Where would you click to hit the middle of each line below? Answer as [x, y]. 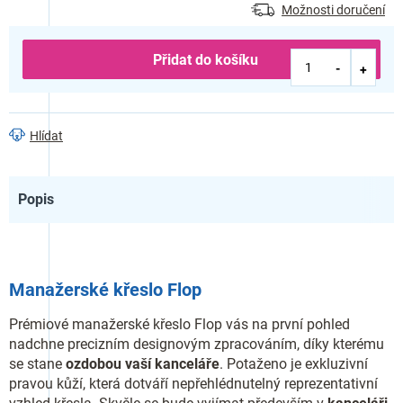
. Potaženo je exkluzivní [294, 363]
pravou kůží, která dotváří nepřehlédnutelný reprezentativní [193, 383]
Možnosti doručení [333, 9]
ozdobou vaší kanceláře [143, 363]
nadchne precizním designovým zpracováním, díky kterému [197, 344]
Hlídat [46, 135]
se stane [37, 363]
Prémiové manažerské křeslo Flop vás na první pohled [179, 324]
